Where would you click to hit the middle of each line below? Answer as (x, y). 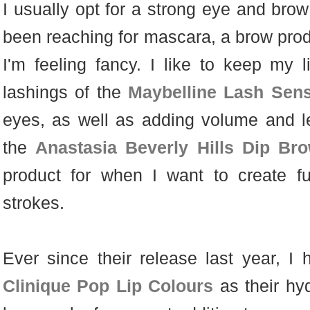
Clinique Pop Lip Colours (108, 286)
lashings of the (65, 92)
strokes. (33, 203)
